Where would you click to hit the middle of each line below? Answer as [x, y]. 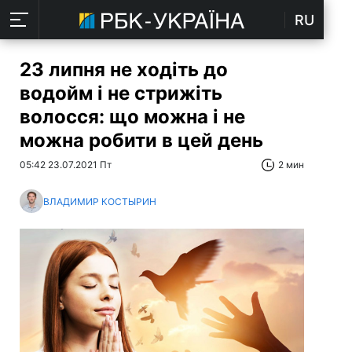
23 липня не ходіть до [124, 70]
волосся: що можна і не [132, 117]
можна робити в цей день [141, 140]
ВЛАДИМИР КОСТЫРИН [100, 201]
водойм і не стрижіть [121, 93]
